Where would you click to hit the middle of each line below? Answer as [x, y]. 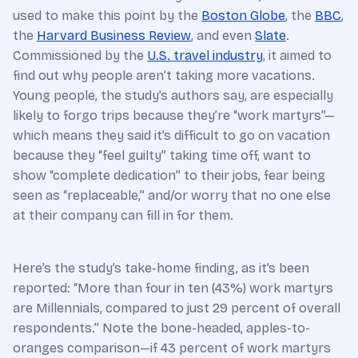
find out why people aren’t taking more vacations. [164, 76]
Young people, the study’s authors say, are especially [173, 96]
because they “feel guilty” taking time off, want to [162, 156]
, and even [223, 36]
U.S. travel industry [205, 56]
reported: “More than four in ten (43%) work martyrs [173, 288]
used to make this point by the [107, 16]
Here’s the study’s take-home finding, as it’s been [161, 268]
